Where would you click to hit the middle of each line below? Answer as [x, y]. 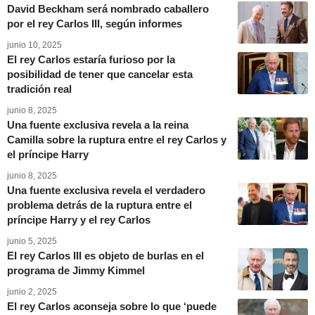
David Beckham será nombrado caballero [108, 9]
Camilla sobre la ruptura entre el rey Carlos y [117, 140]
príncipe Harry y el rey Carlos [79, 220]
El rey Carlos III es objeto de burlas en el [105, 256]
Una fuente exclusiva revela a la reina [98, 125]
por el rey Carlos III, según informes [95, 24]
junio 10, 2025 [34, 45]
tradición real [39, 89]
